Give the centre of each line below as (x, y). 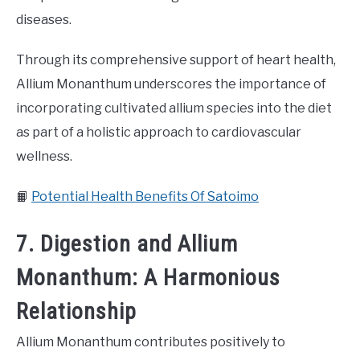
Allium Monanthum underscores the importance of (171, 84)
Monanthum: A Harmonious (148, 278)
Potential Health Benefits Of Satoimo (145, 196)
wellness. (44, 156)
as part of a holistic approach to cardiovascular (159, 132)
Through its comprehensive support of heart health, (176, 59)
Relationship (76, 312)
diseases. (44, 19)
